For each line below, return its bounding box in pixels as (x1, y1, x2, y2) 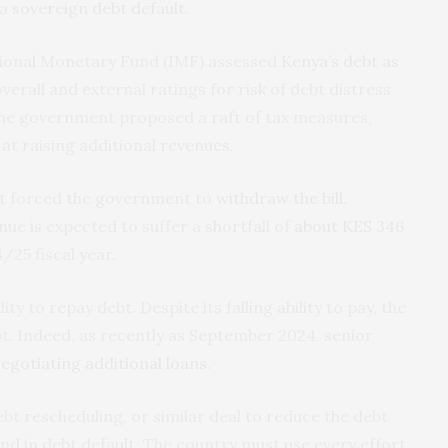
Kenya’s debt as (281, 50, 399, 71)
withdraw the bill (216, 187, 343, 208)
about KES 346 (294, 215, 404, 236)
